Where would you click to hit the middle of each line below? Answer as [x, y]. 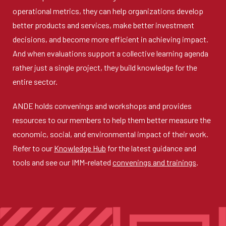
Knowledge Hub [80, 148]
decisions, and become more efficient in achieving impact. [110, 39]
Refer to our [33, 148]
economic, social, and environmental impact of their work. [110, 134]
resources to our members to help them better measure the [112, 120]
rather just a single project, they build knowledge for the [105, 67]
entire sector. [35, 81]
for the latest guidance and [151, 148]
